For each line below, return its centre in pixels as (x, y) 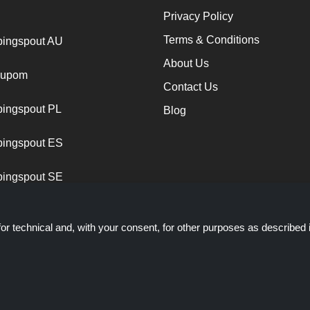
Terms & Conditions (211, 39)
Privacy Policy (198, 16)
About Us (186, 63)
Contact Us (191, 86)
